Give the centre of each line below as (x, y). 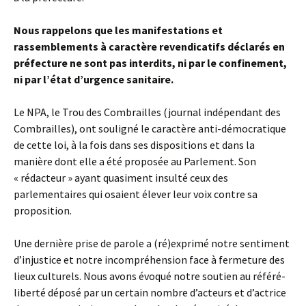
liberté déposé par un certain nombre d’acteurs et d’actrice (150, 292)
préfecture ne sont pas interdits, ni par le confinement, (150, 62)
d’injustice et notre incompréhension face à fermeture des (149, 259)
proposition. (43, 210)
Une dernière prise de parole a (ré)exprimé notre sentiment (152, 243)
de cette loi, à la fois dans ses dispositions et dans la (134, 144)
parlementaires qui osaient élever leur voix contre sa (136, 194)
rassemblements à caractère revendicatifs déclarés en (149, 46)
